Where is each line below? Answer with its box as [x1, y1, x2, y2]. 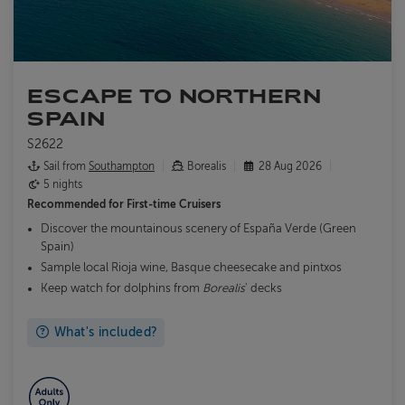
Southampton [89, 159, 155, 173]
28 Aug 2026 [256, 159, 325, 173]
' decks [245, 281, 282, 295]
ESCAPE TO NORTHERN [27, 83, 322, 107]
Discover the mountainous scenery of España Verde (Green [41, 221, 356, 235]
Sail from [41, 159, 89, 173]
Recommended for [27, 197, 127, 211]
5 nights [41, 177, 82, 191]
